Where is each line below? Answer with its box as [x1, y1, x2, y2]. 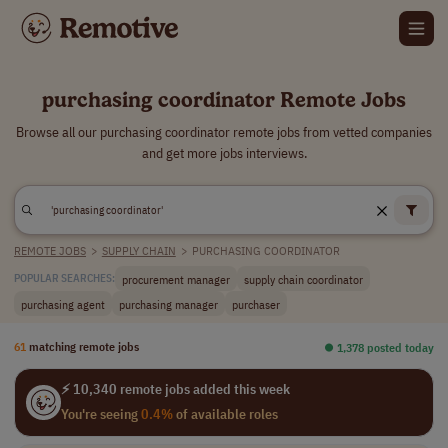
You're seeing [60, 405, 141, 423]
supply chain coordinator [244, 270, 363, 287]
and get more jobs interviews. [141, 144, 307, 162]
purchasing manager [119, 295, 218, 312]
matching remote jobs [29, 338, 139, 354]
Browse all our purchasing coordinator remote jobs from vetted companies [16, 123, 432, 141]
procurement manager [122, 270, 230, 287]
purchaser [232, 295, 280, 312]
